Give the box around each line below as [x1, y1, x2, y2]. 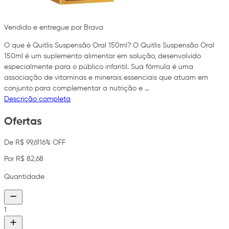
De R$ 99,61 [4, 139, 39, 147]
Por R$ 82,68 [4, 155, 43, 163]
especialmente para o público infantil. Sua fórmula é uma [4, 63, 193, 71]
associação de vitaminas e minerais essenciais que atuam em [4, 74, 208, 82]
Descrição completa [4, 96, 71, 103]
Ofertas [4, 116, 42, 127]
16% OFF [39, 139, 65, 147]
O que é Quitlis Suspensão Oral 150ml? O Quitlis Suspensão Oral [4, 42, 214, 50]
